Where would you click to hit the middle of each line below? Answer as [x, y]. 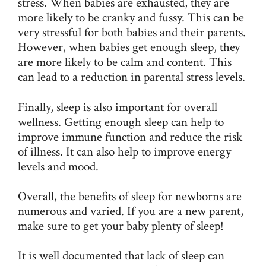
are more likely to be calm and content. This [125, 62]
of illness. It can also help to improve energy [124, 151]
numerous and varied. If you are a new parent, [131, 211]
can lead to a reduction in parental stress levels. [132, 77]
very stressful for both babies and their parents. [132, 33]
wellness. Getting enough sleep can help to [121, 122]
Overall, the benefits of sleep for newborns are [130, 196]
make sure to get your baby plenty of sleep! [121, 226]
